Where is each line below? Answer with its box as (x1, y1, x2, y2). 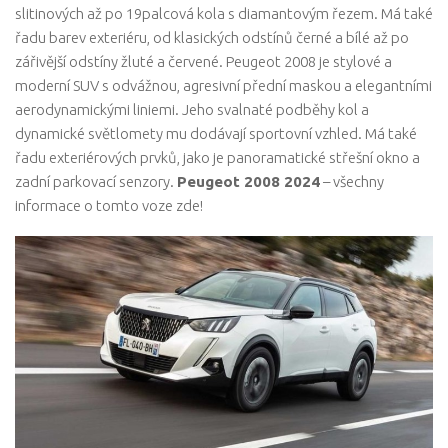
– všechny (320, 173, 384, 191)
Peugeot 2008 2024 (177, 173, 320, 191)
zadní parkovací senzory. (15, 173, 177, 191)
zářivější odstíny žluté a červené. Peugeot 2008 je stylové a (15, 53, 392, 71)
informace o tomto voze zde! (15, 197, 203, 215)
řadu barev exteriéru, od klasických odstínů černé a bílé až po (15, 29, 409, 47)
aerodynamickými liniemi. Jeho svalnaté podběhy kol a (15, 101, 369, 119)
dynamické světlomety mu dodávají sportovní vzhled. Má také (15, 125, 417, 143)
